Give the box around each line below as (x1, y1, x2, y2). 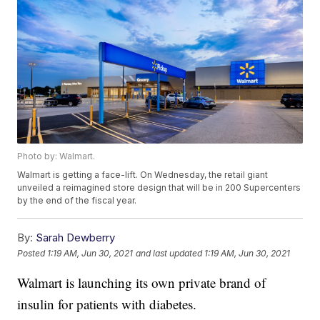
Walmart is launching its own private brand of (17, 274, 266, 292)
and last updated (136, 247, 203, 259)
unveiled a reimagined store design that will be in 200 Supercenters (17, 182, 301, 194)
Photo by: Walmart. (17, 151, 96, 162)
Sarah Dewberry (36, 231, 116, 245)
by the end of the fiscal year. (17, 195, 137, 206)
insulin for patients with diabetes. (17, 295, 197, 314)
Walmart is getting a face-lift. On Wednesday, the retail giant (17, 169, 269, 181)
